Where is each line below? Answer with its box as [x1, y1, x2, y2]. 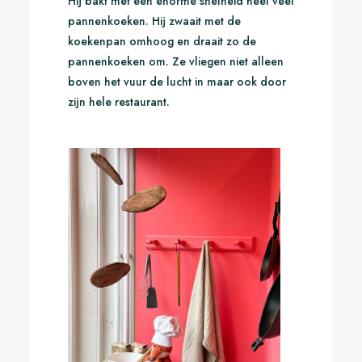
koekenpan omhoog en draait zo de [67, 33, 256, 50]
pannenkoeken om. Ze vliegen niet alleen [67, 53, 284, 70]
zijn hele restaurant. [67, 94, 173, 111]
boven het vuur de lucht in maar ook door [67, 74, 286, 90]
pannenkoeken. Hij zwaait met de [67, 13, 241, 30]
